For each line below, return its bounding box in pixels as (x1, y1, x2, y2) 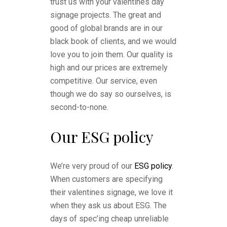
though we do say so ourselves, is (50, 89, 171, 99)
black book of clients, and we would (50, 36, 176, 46)
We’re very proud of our (50, 161, 134, 171)
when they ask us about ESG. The (50, 201, 167, 210)
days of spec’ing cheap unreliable (50, 214, 169, 223)
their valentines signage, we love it (50, 187, 173, 197)
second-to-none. (50, 102, 108, 112)
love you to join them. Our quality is (50, 50, 173, 59)
